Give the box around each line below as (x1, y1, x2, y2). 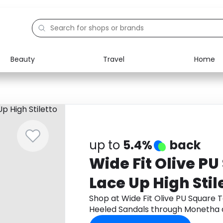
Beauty (10, 54, 35, 64)
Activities (30, 118, 62, 128)
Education (30, 96, 66, 106)
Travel (103, 54, 124, 64)
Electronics (30, 73, 69, 83)
